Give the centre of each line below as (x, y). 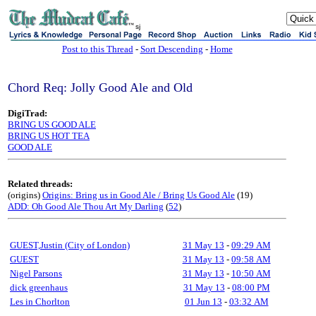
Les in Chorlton (40, 302)
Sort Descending (171, 49)
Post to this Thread (97, 49)
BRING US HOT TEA (49, 136)
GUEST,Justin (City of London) (70, 245)
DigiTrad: (28, 113)
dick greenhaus (39, 287)
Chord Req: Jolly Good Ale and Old (100, 87)
